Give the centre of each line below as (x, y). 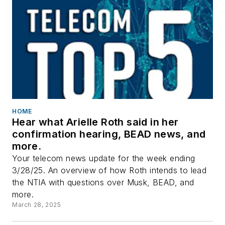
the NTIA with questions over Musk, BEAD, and (103, 182)
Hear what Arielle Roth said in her (95, 122)
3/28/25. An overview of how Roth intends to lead (109, 170)
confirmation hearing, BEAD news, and (109, 134)
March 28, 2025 (37, 204)
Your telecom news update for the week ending (104, 158)
